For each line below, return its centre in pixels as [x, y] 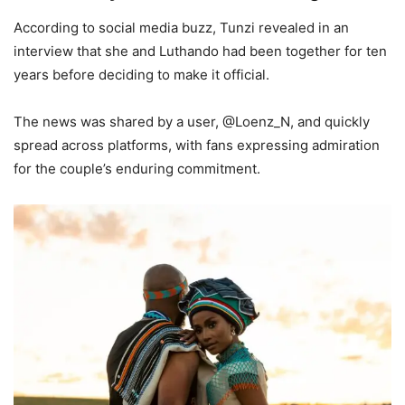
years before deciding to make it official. [141, 74]
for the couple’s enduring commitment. [137, 168]
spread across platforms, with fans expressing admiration [197, 145]
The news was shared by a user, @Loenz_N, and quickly [192, 121]
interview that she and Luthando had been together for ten [200, 51]
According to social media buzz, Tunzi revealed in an [181, 27]
